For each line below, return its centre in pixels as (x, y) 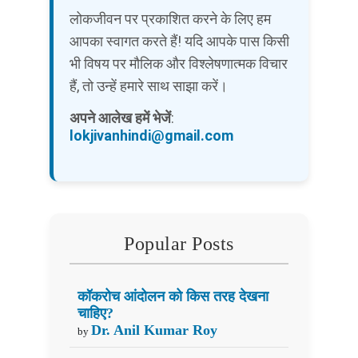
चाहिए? (95, 313)
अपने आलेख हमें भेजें (120, 117)
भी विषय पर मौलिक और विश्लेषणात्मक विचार (178, 63)
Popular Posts (179, 243)
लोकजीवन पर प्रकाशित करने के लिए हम (170, 18)
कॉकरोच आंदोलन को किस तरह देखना (173, 296)
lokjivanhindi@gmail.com (151, 135)
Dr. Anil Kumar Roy (154, 330)
